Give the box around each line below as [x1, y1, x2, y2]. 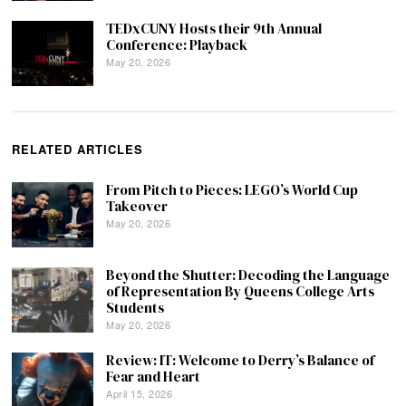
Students [106, 298, 165, 318]
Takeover [106, 197, 169, 217]
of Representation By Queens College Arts [106, 282, 375, 302]
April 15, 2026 [106, 386, 173, 401]
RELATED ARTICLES [12, 140, 144, 159]
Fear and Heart [106, 367, 201, 387]
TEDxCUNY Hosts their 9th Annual [106, 19, 323, 39]
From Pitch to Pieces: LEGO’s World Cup [106, 180, 359, 200]
